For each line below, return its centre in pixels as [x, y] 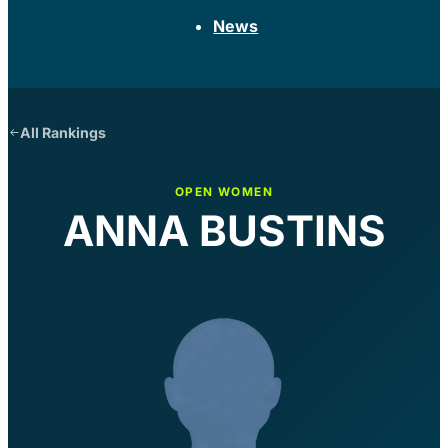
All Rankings [62, 132]
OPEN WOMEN [224, 191]
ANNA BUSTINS [224, 230]
